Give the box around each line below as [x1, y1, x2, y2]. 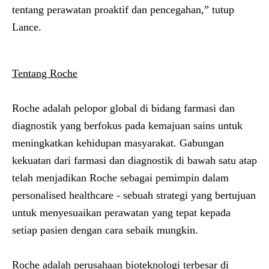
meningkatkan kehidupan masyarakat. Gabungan [12, 137, 224, 149]
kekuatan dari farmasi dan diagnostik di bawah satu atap [12, 154, 257, 166]
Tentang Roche [12, 67, 77, 79]
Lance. [12, 21, 41, 33]
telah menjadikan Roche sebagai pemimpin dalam [12, 172, 229, 184]
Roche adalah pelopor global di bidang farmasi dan [12, 102, 235, 114]
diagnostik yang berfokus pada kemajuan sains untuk [12, 119, 243, 131]
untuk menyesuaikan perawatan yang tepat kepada [12, 207, 231, 219]
